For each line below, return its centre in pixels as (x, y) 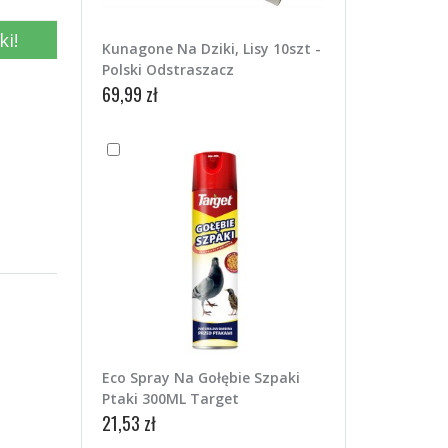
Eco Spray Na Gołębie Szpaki (200, 377)
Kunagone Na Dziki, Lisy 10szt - (211, 48)
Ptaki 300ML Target (170, 398)
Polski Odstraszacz (167, 69)
